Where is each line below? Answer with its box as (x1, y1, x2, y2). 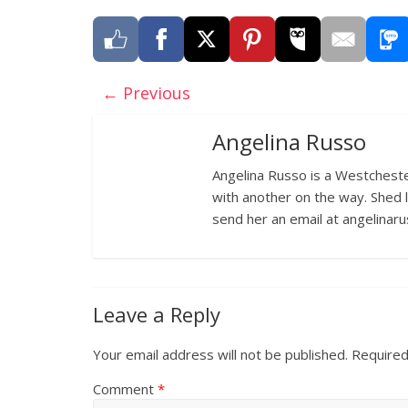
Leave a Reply (93, 300, 220, 328)
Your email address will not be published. (93, 344, 348, 363)
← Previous (102, 81, 190, 104)
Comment (93, 379, 158, 398)
